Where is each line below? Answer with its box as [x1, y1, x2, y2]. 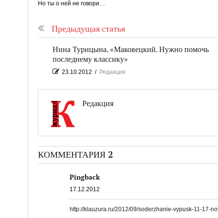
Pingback [69, 173, 100, 182]
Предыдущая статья [51, 23, 125, 34]
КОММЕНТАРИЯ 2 [37, 149, 113, 160]
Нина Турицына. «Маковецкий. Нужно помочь [52, 45, 209, 54]
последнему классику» [52, 54, 128, 64]
